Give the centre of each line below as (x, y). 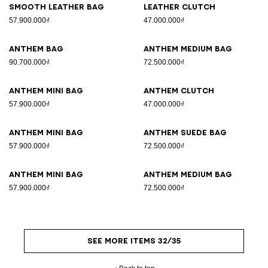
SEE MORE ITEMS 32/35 (134, 241)
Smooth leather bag (57, 7)
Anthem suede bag (185, 133)
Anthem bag (36, 49)
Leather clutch (179, 7)
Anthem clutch (179, 91)
